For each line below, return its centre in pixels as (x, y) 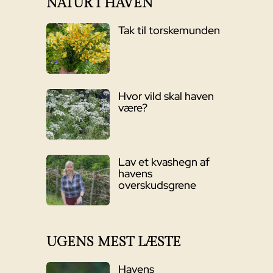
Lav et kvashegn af (164, 161)
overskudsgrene (157, 185)
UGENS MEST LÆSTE (114, 242)
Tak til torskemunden (169, 30)
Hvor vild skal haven (166, 96)
